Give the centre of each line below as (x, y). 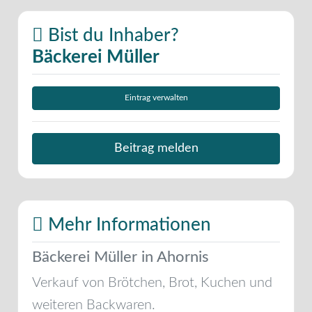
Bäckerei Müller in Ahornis (120, 257)
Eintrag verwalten (156, 98)
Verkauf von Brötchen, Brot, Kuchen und (152, 282)
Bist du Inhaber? (111, 35)
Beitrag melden (156, 148)
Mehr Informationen (127, 225)
